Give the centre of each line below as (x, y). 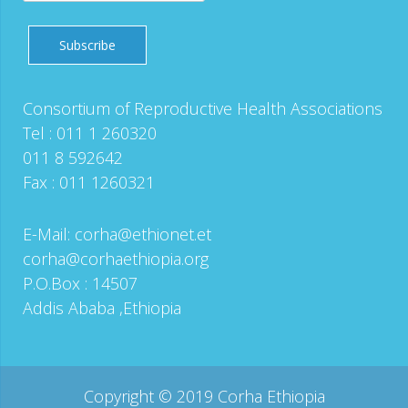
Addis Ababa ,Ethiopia (102, 307)
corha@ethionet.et (143, 234)
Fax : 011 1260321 (89, 182)
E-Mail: (49, 234)
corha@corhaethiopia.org (116, 258)
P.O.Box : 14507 (80, 283)
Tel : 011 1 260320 (90, 133)
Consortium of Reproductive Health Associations (203, 108)
